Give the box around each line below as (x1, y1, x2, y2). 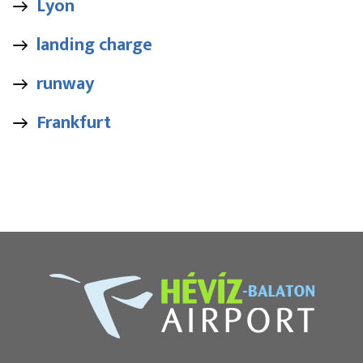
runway (36, 68, 94, 99)
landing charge (36, 29, 152, 60)
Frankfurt (36, 107, 111, 138)
